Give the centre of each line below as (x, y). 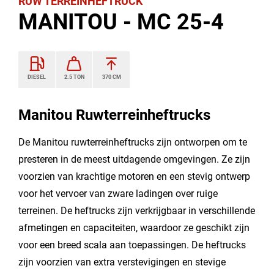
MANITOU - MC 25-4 (121, 22)
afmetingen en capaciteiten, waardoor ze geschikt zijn (134, 228)
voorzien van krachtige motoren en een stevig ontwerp (134, 177)
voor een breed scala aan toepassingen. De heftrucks (132, 245)
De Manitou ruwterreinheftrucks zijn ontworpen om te (133, 143)
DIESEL (37, 77)
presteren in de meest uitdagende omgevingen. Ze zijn (134, 160)
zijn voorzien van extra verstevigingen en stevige (122, 262)
